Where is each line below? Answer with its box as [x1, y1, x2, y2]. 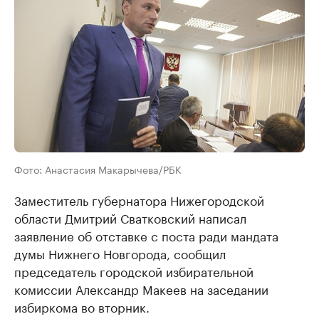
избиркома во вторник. [14, 297, 150, 316]
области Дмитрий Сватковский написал [14, 208, 246, 227]
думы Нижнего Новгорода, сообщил [14, 244, 226, 263]
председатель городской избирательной [14, 261, 253, 281]
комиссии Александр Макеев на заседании [14, 279, 268, 298]
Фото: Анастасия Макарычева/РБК [14, 161, 182, 177]
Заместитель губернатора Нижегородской [14, 190, 264, 209]
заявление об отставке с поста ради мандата [14, 226, 278, 245]
